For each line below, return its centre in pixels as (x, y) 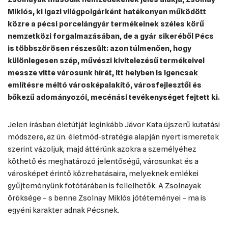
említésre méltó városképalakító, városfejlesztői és (105, 85)
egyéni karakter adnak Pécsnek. (63, 210)
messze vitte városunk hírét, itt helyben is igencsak (103, 73)
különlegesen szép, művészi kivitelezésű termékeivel (106, 61)
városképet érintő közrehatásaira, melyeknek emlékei (103, 174)
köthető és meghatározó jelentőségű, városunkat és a (103, 161)
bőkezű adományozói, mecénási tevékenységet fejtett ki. (114, 97)
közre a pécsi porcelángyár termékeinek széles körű (106, 24)
